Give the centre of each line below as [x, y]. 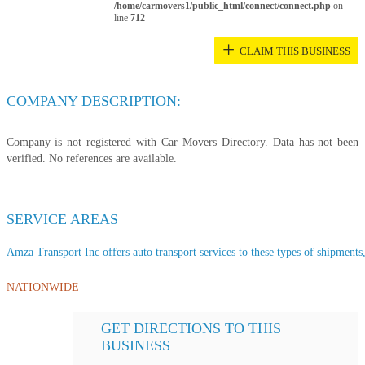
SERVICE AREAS [62, 219]
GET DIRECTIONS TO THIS [191, 328]
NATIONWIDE [42, 287]
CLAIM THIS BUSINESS [295, 51]
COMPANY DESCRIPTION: [93, 101]
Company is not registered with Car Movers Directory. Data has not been [182, 142]
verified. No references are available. [91, 158]
